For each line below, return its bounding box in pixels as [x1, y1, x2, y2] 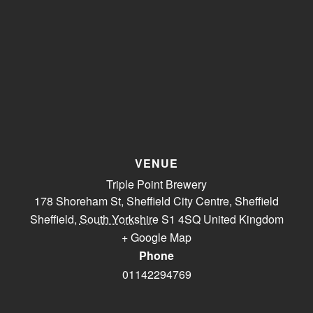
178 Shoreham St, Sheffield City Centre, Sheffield [34, 193, 279, 210]
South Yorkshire [79, 211, 159, 228]
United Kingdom [203, 211, 284, 228]
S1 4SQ [161, 211, 201, 228]
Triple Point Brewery [106, 176, 207, 193]
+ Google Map [122, 229, 191, 246]
